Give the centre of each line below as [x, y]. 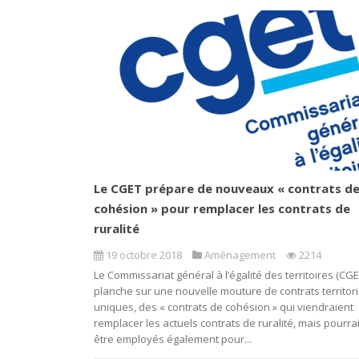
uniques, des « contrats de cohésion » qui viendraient [224, 307]
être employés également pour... [173, 339]
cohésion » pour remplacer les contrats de [222, 209]
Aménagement [240, 255]
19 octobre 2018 [144, 255]
